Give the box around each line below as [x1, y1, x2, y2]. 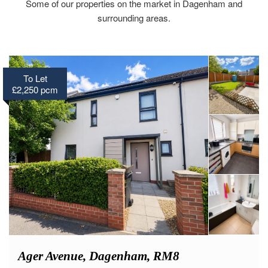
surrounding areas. [98, 27, 170, 40]
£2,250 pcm [12, 99, 58, 112]
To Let [23, 87, 47, 100]
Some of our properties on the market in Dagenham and [26, 13, 242, 26]
